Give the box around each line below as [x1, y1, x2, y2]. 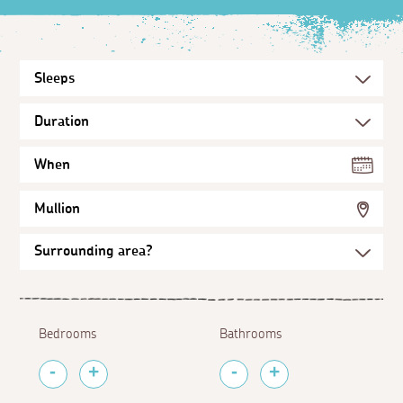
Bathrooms [219, 327, 282, 341]
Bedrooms [38, 327, 96, 341]
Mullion [34, 201, 81, 216]
